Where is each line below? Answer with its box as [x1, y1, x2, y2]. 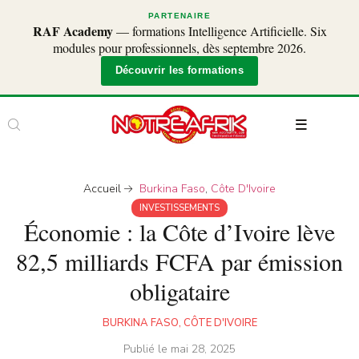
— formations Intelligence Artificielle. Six [112, 22, 327, 39]
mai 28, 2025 [171, 341, 236, 357]
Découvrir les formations [115, 65, 244, 76]
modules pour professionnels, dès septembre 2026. [53, 39, 306, 56]
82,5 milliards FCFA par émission [16, 245, 343, 278]
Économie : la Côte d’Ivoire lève [24, 216, 335, 248]
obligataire [129, 275, 230, 308]
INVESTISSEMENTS [139, 202, 220, 215]
